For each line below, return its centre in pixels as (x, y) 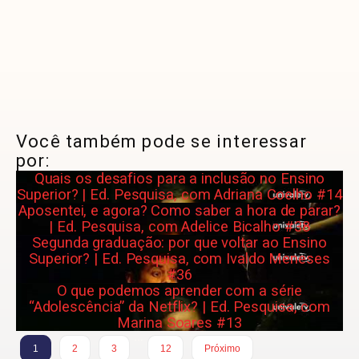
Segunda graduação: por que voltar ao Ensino (179, 242)
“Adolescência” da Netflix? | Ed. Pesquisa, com (179, 307)
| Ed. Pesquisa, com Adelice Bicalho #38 (179, 226)
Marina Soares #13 (179, 323)
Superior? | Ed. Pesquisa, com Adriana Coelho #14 (179, 194)
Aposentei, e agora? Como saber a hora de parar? (179, 210)
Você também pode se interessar (162, 141)
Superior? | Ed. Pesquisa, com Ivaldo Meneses (179, 258)
